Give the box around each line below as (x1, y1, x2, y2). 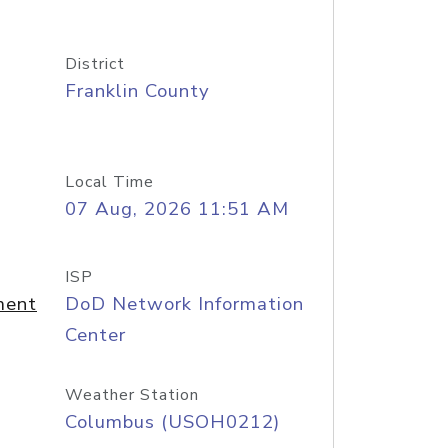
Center (64, 322, 126, 348)
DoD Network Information (64, 291, 304, 317)
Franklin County (64, 78, 210, 104)
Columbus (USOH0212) (64, 409, 280, 435)
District (64, 53, 125, 75)
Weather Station (64, 384, 199, 406)
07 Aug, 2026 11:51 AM (64, 196, 289, 222)
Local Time (64, 171, 154, 193)
